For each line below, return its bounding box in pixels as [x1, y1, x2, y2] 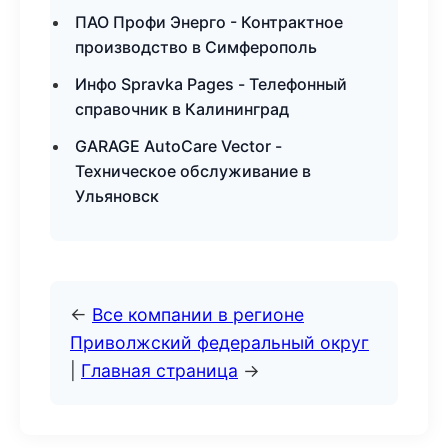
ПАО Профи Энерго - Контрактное [75, 12, 343, 32]
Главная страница [81, 360, 238, 381]
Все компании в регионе [92, 304, 304, 325]
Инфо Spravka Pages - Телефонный [75, 74, 347, 94]
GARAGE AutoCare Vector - [75, 136, 282, 156]
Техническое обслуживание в [75, 161, 311, 181]
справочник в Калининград [75, 99, 289, 119]
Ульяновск [75, 186, 159, 206]
